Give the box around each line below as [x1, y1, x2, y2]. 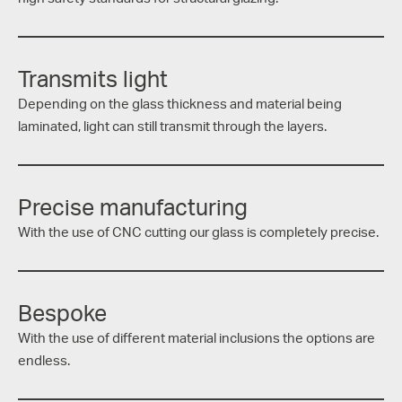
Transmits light [18, 65, 168, 92]
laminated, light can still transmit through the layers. [18, 118, 327, 135]
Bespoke [18, 299, 107, 327]
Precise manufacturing [18, 193, 248, 221]
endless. [18, 352, 70, 369]
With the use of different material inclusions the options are [18, 329, 375, 346]
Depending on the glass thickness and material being [18, 95, 342, 112]
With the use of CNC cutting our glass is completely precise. [18, 223, 379, 240]
